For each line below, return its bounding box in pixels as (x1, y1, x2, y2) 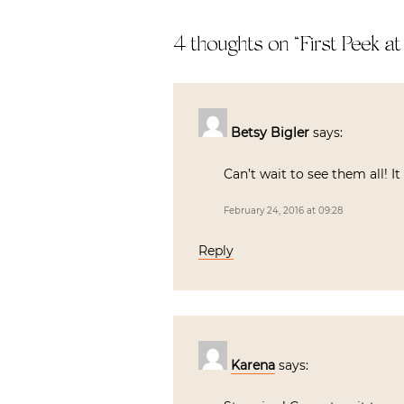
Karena (231, 357, 275, 373)
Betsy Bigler (231, 124, 309, 141)
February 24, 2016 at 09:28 (224, 205, 343, 216)
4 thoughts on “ (173, 34, 299, 56)
